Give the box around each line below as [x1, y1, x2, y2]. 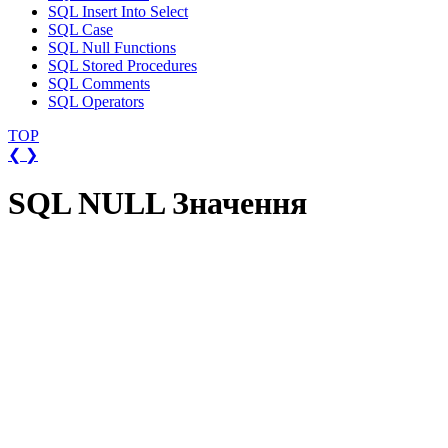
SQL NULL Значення [8, 185, 307, 222]
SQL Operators [48, 93, 144, 110]
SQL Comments [48, 75, 150, 92]
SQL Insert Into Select [48, 3, 188, 20]
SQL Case [48, 21, 113, 38]
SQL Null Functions [48, 39, 176, 56]
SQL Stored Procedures [48, 57, 197, 74]
